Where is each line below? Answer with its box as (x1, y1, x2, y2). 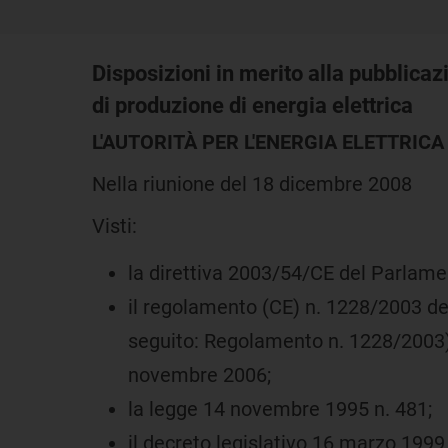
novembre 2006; (128, 362, 271, 387)
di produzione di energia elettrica (92, 92, 413, 118)
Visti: (92, 213, 137, 238)
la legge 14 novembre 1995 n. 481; (128, 396, 432, 421)
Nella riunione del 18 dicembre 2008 (92, 171, 412, 196)
